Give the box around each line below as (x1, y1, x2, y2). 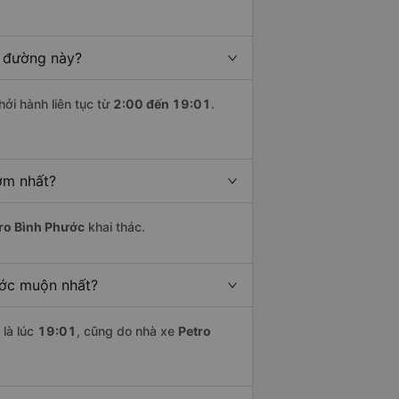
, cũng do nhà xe (77, 323, 178, 338)
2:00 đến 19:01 (113, 96, 211, 111)
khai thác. (85, 219, 145, 234)
